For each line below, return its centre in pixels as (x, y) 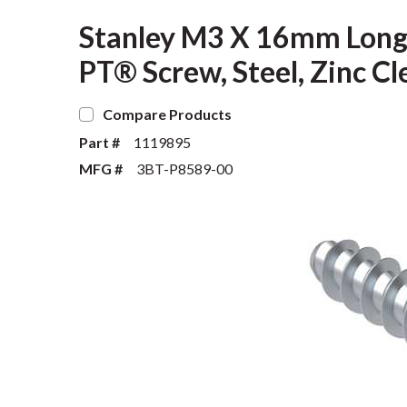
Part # (99, 142)
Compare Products (167, 114)
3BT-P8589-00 (184, 169)
